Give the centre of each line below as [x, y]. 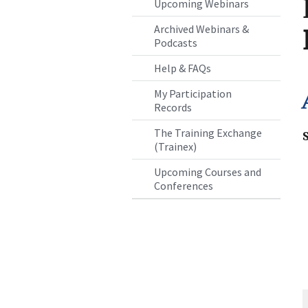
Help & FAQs [183, 68]
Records [173, 108]
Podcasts [176, 43]
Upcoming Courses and [208, 172]
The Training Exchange [208, 133]
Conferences [184, 186]
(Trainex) [175, 147]
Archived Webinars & [201, 29]
